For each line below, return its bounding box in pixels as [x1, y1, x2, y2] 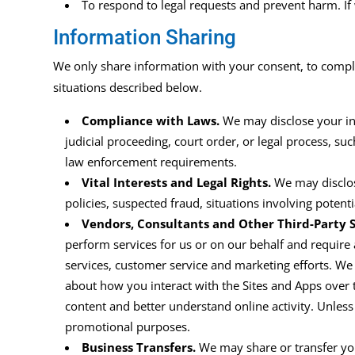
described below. [106, 79, 203, 96]
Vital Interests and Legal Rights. [82, 174, 272, 191]
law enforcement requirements [65, 154, 235, 170]
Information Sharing [53, 25, 237, 50]
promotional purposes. [65, 319, 191, 335]
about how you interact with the [65, 277, 240, 294]
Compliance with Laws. [82, 113, 220, 129]
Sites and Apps [239, 277, 323, 294]
